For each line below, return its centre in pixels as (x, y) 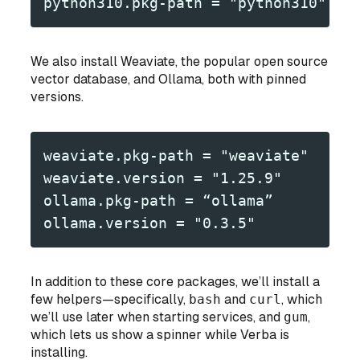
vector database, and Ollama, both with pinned (169, 80)
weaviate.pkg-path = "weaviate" (176, 156)
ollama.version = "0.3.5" (150, 223)
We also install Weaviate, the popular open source (180, 62)
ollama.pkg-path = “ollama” (159, 201)
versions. (57, 97)
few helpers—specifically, (110, 300)
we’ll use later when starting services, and (157, 317)
